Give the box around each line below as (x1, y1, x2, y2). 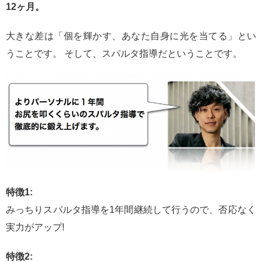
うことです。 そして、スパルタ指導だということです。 (6, 49, 242, 59)
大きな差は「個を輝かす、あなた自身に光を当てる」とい (6, 31, 256, 42)
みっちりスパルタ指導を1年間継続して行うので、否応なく (6, 205, 256, 215)
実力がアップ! (6, 222, 64, 233)
